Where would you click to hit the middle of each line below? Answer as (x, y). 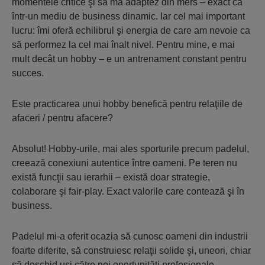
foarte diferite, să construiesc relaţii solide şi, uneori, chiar (131, 251)
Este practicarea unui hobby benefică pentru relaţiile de (127, 104)
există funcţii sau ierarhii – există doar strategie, (111, 177)
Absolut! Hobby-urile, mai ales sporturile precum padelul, (130, 149)
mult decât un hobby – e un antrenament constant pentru (129, 59)
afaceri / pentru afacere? (62, 118)
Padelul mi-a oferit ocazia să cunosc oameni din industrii (130, 237)
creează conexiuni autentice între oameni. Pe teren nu (125, 163)
